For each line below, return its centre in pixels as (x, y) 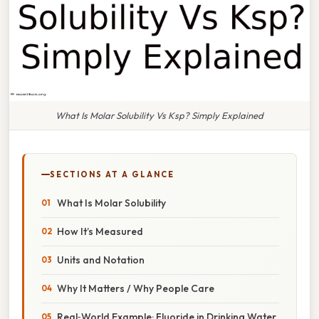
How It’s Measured (100, 231)
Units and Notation (101, 260)
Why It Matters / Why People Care (136, 288)
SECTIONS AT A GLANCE (112, 174)
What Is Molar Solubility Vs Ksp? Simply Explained (159, 115)
